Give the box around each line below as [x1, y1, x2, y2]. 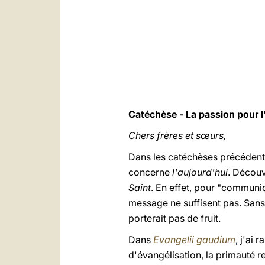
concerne [128, 166, 172, 178]
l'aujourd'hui [172, 166, 228, 178]
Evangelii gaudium [153, 234, 235, 245]
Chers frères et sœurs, [128, 130, 226, 141]
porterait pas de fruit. [128, 212, 221, 224]
